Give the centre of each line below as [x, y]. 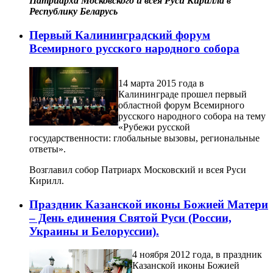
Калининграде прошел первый [183, 94]
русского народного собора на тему [192, 116]
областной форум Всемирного [181, 105]
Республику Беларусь [73, 12]
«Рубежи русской [154, 127]
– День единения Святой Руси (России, [130, 218]
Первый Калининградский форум [120, 35]
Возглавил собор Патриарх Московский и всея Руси [138, 169]
